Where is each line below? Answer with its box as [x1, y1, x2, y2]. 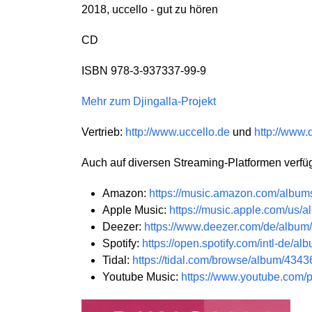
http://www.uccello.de [125, 126, 230, 138]
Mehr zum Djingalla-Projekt [81, 95, 216, 107]
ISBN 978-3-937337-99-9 [81, 65, 206, 77]
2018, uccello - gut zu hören [81, 3, 218, 15]
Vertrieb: [81, 126, 125, 138]
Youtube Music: [102, 271, 181, 283]
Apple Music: [102, 204, 169, 216]
